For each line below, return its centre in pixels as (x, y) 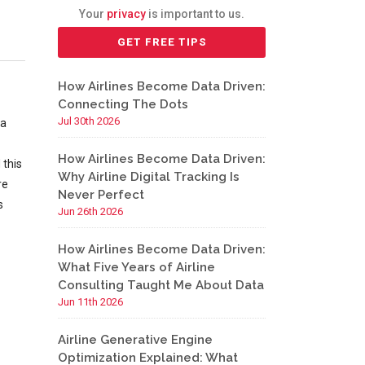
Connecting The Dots (123, 104)
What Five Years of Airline (136, 267)
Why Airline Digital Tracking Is (149, 177)
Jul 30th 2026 (89, 121)
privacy (126, 14)
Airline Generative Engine (135, 340)
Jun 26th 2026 (90, 211)
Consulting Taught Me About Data (161, 285)
